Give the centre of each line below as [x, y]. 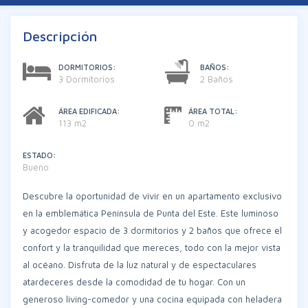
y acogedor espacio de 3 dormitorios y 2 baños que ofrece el [152, 230]
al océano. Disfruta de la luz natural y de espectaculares [140, 265]
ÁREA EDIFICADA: [89, 111]
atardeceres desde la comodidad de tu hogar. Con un [134, 282]
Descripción [60, 36]
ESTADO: [40, 155]
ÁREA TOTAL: [213, 111]
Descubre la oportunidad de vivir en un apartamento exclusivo [152, 196]
